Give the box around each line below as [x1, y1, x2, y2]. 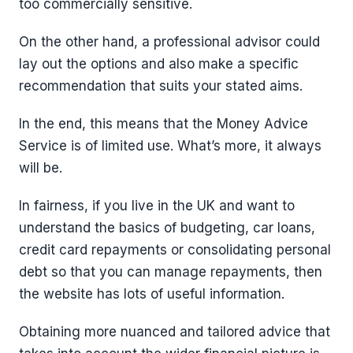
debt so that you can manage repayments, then [19, 264, 322, 281]
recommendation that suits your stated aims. [19, 78, 303, 95]
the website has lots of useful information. [19, 286, 284, 303]
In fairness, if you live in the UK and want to [19, 198, 295, 214]
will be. [19, 160, 62, 176]
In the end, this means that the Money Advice [19, 116, 308, 132]
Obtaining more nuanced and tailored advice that [19, 324, 330, 340]
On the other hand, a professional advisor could [19, 34, 320, 50]
